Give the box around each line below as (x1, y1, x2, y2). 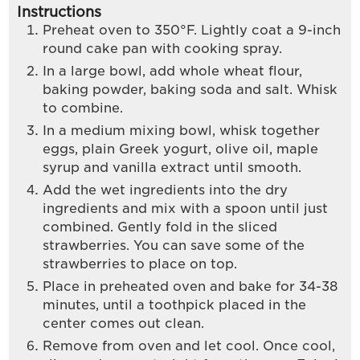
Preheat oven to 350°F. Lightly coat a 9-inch (43, 22, 342, 38)
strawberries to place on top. (43, 256, 238, 272)
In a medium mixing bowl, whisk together (43, 122, 321, 138)
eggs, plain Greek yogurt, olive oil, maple (43, 141, 319, 157)
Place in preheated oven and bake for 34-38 (43, 278, 339, 294)
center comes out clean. (43, 315, 205, 331)
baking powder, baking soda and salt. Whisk (43, 81, 338, 97)
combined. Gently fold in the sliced (43, 219, 278, 235)
